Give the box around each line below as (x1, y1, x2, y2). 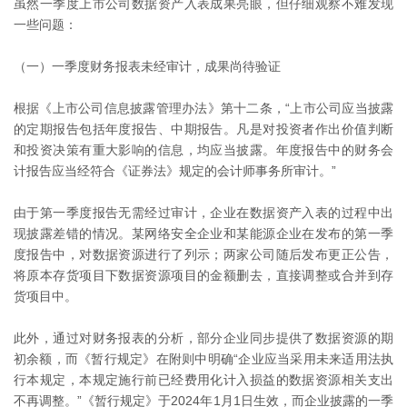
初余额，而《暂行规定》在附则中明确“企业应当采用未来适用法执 (14, 352, 393, 367)
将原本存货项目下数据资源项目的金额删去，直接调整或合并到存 (14, 268, 393, 283)
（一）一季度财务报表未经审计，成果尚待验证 (14, 59, 281, 74)
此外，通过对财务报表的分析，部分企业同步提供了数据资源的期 (14, 331, 393, 346)
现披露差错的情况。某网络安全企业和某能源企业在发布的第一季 (14, 226, 393, 242)
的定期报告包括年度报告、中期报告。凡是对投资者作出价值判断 (14, 122, 393, 137)
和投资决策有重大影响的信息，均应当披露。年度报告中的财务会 (14, 143, 393, 158)
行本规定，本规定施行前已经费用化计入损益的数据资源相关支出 (14, 372, 393, 388)
